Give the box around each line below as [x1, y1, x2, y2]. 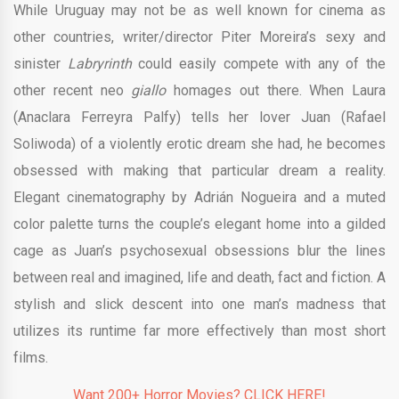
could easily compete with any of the [138, 54, 386, 72]
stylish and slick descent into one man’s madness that [13, 295, 386, 313]
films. [13, 348, 48, 366]
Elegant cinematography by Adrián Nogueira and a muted [13, 188, 386, 206]
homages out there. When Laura [166, 81, 386, 99]
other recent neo [13, 81, 132, 99]
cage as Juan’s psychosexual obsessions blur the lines [13, 241, 386, 259]
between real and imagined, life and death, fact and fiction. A [13, 268, 386, 286]
